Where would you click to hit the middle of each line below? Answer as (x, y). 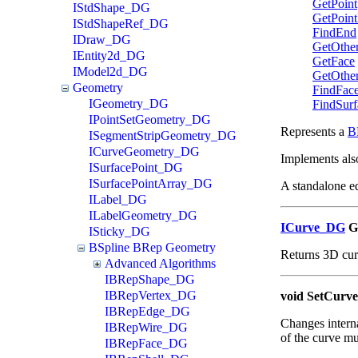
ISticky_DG (119, 231)
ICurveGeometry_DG (144, 151)
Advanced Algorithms (160, 263)
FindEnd (334, 32)
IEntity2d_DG (109, 55)
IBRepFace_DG (146, 343)
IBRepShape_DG (150, 279)
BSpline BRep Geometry (152, 247)
